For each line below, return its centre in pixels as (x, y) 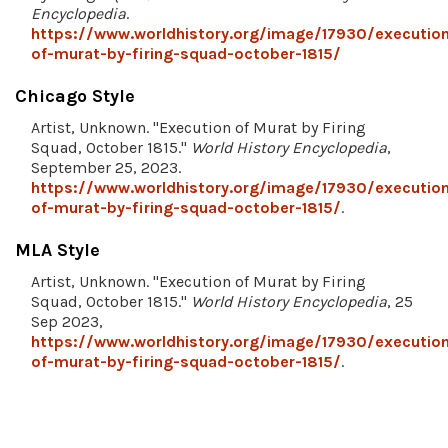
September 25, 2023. (106, 168)
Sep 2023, (67, 322)
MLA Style (57, 250)
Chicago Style (75, 96)
